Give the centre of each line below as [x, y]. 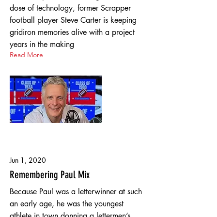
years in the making [42, 44]
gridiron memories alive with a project [72, 32]
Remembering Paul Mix [50, 175]
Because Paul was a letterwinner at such [76, 192]
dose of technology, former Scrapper [70, 8]
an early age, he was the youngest [67, 204]
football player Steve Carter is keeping [73, 20]
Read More [26, 55]
